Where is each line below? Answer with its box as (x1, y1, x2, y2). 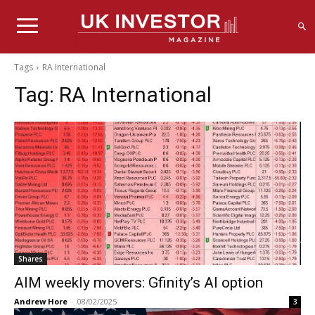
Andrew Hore (14, 295, 67, 307)
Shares (18, 253, 43, 264)
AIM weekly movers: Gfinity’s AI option (14, 274, 263, 291)
